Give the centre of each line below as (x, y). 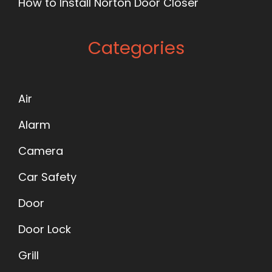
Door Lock (45, 229)
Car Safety (47, 177)
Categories (136, 48)
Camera (41, 151)
